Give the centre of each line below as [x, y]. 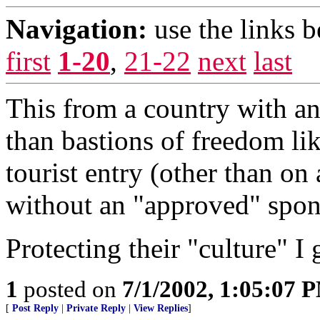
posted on [70, 289]
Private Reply [96, 308]
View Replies [161, 308]
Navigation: [76, 29]
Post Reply [35, 308]
